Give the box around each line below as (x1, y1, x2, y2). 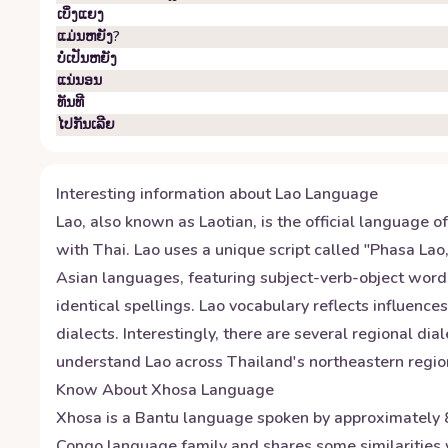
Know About (56, 379, 151, 401)
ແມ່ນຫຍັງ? (57, 27, 120, 46)
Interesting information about (56, 183, 275, 205)
